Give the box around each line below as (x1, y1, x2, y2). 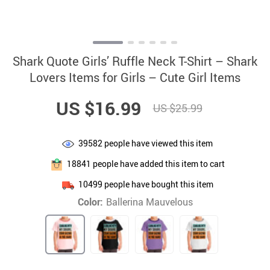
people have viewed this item (102, 137, 213, 149)
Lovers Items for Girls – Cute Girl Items (30, 69, 240, 86)
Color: (77, 195, 103, 209)
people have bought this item (102, 178, 213, 190)
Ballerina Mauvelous (105, 195, 193, 209)
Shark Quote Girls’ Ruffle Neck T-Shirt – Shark (13, 53, 257, 69)
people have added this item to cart (90, 157, 225, 169)
